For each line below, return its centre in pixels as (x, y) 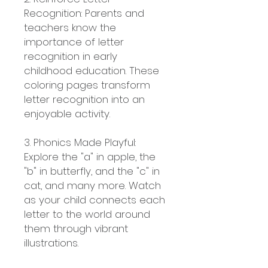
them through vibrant (76, 229)
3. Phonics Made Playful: (80, 142)
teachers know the (70, 28)
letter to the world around (87, 214)
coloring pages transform (87, 85)
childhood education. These (92, 71)
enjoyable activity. (67, 114)
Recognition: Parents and (84, 13)
